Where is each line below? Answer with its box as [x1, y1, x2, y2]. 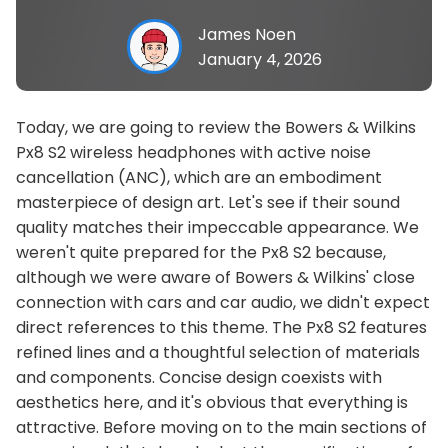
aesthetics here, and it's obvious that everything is [16, 391, 408, 414]
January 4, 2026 [197, 47, 322, 71]
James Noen [197, 22, 296, 46]
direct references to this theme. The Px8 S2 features [16, 316, 427, 339]
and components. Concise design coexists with [16, 366, 382, 389]
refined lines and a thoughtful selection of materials [16, 341, 420, 364]
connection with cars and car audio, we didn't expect [16, 291, 430, 314]
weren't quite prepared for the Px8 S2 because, [16, 241, 386, 264]
